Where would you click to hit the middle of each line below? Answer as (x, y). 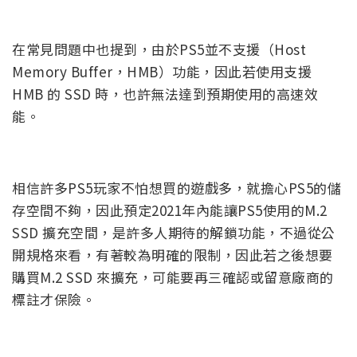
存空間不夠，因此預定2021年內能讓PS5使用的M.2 (170, 210)
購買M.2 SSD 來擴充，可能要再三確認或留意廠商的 (173, 277)
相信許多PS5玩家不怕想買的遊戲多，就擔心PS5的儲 (177, 188)
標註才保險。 (54, 300)
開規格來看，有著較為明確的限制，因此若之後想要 (173, 255)
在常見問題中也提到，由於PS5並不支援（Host (159, 49)
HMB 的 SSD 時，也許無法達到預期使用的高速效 (165, 94)
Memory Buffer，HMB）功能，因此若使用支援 (162, 72)
